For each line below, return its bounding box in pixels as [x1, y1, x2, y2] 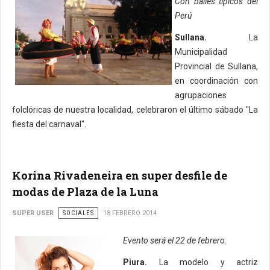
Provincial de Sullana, [175, 61, 258, 71]
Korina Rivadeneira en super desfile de [12, 168, 227, 183]
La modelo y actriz [147, 257, 258, 267]
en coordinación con [175, 76, 258, 86]
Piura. [123, 257, 147, 267]
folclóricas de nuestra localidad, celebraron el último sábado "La [12, 105, 258, 115]
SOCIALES [63, 209, 94, 217]
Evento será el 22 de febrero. [123, 236, 227, 245]
